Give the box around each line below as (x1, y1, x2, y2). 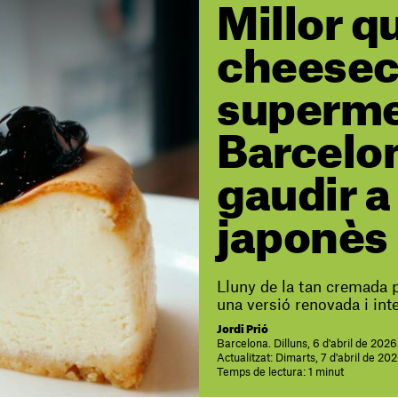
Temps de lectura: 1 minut (217, 367, 344, 378)
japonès (217, 219, 388, 261)
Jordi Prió (217, 324, 268, 335)
